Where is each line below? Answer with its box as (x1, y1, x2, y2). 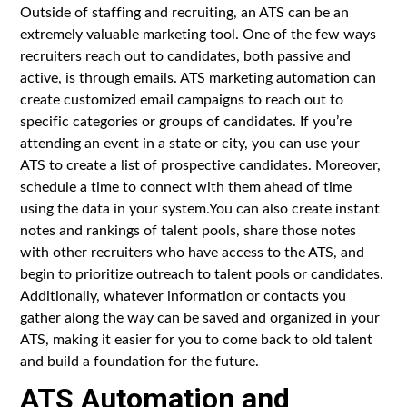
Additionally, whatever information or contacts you (20, 284, 347, 304)
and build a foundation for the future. (20, 350, 260, 370)
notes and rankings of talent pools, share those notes (20, 219, 357, 239)
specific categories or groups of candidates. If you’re (20, 110, 352, 130)
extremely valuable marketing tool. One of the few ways (20, 23, 377, 43)
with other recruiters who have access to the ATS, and (20, 241, 365, 261)
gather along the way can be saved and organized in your (20, 306, 381, 326)
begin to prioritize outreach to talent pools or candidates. (20, 263, 384, 283)
